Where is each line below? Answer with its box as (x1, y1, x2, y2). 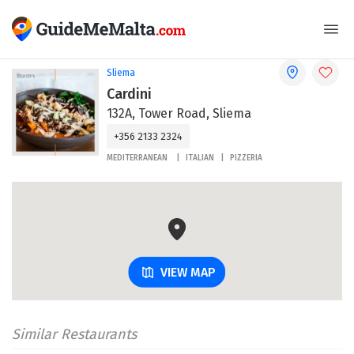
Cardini (107, 85, 152, 103)
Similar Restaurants (12, 326, 137, 343)
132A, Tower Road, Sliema (107, 106, 251, 121)
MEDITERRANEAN (107, 153, 170, 163)
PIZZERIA (230, 153, 262, 163)
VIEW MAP (160, 264, 216, 280)
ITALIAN (186, 153, 214, 163)
